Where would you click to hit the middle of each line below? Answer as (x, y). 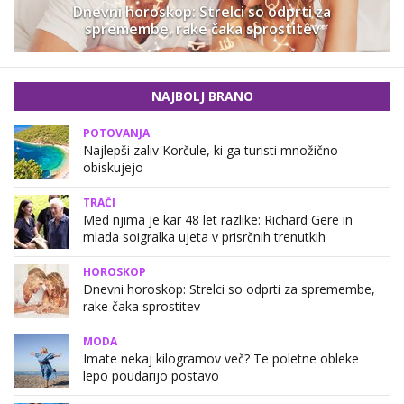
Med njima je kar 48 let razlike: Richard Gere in (218, 219)
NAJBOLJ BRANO (202, 96)
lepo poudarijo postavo (151, 375)
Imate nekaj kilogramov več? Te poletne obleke (221, 358)
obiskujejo (113, 167)
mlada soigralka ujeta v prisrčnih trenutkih (204, 236)
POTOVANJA (116, 133)
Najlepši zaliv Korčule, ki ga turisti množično (211, 150)
